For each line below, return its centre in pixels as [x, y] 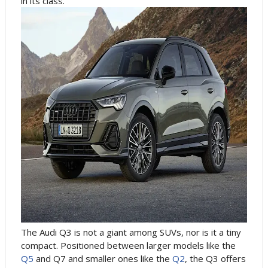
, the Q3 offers [215, 258]
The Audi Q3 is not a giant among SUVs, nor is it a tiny [131, 232]
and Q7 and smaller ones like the [104, 258]
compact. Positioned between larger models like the [128, 245]
